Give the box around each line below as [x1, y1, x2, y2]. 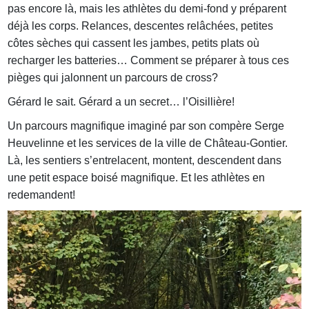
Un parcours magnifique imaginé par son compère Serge [8, 120, 285, 132]
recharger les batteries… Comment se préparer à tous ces [8, 54, 290, 67]
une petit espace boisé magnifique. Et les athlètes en [8, 172, 266, 184]
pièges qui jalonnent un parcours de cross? [8, 72, 219, 84]
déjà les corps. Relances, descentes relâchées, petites [8, 20, 274, 32]
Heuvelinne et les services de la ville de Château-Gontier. [8, 137, 288, 150]
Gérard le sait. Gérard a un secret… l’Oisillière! [8, 96, 235, 108]
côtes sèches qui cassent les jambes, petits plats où [8, 37, 260, 50]
